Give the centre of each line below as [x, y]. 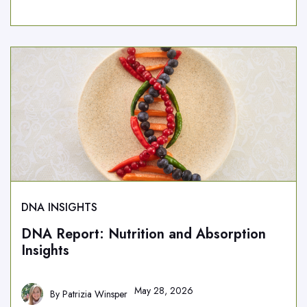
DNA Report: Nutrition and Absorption [144, 234]
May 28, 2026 [164, 291]
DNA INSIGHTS [59, 207]
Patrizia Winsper [95, 294]
